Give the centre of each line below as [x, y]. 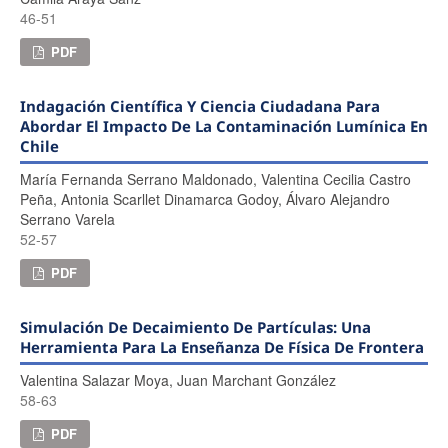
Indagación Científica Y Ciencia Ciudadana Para [199, 105]
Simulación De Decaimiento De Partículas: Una [195, 326]
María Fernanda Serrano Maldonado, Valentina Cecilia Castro [215, 178]
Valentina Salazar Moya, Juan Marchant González [177, 379]
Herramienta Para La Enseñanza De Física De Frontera [221, 346]
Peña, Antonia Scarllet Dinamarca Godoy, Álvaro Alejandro [204, 198]
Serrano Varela [67, 218]
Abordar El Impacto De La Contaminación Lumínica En [223, 125]
